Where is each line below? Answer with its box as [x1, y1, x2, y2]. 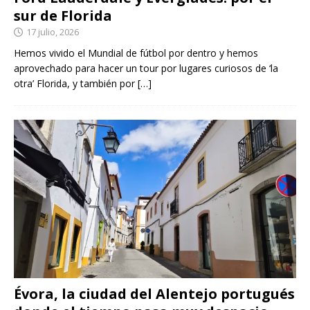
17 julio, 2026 [26, 25, 79, 38]
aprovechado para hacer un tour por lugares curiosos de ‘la [14, 61, 278, 75]
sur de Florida [14, 6, 112, 25]
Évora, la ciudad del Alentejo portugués [14, 284, 295, 303]
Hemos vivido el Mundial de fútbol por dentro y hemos [14, 46, 258, 60]
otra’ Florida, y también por [14, 76, 138, 90]
